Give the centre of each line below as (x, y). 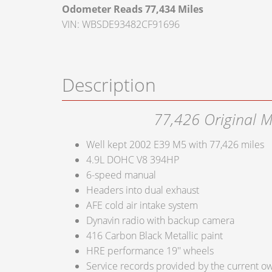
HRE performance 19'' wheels (150, 251)
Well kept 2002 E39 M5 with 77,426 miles (175, 145)
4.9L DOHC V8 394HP (133, 160)
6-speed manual (122, 175)
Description (109, 85)
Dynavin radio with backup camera (160, 221)
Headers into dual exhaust (143, 190)
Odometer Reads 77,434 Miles (133, 9)
